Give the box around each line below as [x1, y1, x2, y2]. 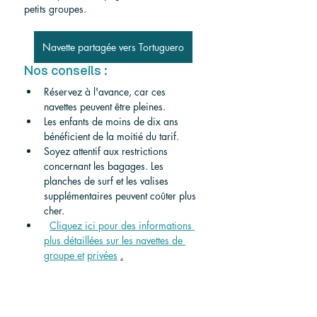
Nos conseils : [24, 64, 108, 78]
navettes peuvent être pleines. [44, 99, 166, 113]
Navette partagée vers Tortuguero [42, 40, 184, 54]
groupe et [44, 248, 84, 262]
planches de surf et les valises [44, 173, 171, 188]
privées [87, 248, 117, 262]
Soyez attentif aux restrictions [44, 144, 171, 158]
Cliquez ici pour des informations [50, 218, 195, 232]
